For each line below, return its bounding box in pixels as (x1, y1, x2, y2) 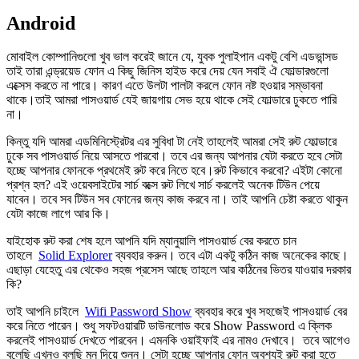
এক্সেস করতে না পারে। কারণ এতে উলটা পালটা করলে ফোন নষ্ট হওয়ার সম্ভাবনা (6, 79, 323, 93)
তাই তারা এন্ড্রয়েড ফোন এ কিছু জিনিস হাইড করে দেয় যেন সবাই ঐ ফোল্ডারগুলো (6, 64, 329, 79)
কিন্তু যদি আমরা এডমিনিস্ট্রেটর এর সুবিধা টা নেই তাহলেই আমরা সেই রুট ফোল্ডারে (6, 135, 337, 149)
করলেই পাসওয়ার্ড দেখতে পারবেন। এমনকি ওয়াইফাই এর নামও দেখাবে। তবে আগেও (6, 333, 350, 348)
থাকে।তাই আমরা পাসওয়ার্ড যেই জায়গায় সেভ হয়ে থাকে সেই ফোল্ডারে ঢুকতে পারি (6, 93, 337, 107)
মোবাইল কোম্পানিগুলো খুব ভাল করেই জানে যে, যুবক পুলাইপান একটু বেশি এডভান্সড (6, 50, 338, 64)
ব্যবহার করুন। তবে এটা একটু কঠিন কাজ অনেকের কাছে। (112, 248, 349, 263)
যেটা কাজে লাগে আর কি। (6, 207, 111, 221)
